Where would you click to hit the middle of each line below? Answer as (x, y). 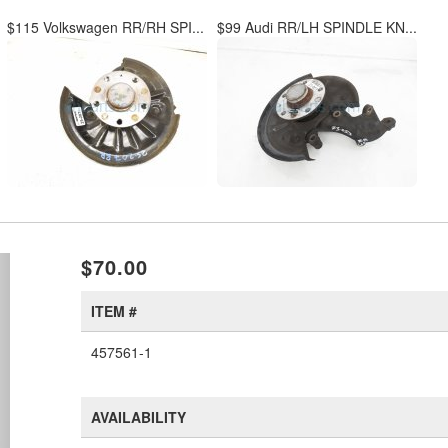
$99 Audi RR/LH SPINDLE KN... (317, 27)
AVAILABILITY (139, 417)
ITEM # (114, 311)
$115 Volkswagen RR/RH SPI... (105, 27)
